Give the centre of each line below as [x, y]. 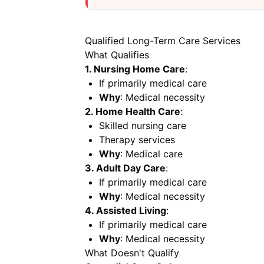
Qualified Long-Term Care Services [163, 41]
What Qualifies [117, 55]
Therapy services [137, 140]
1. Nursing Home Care [135, 69]
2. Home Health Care [133, 111]
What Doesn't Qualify [132, 253]
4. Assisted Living [126, 210]
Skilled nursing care [143, 126]
